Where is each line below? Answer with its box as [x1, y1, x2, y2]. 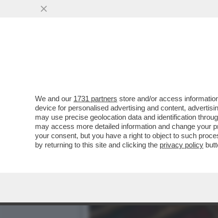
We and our [35, 94, 73, 103]
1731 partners [73, 94, 117, 103]
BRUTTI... [89, 54, 132, 65]
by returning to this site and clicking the [35, 141, 160, 149]
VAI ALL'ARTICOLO [103, 74, 172, 83]
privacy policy [160, 141, 203, 149]
